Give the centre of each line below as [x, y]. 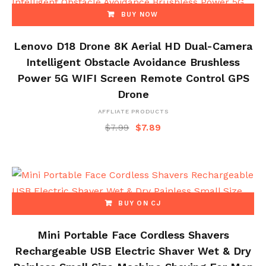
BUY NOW [140, 15]
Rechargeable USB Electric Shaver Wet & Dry [133, 251]
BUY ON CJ [140, 203]
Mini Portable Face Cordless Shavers [133, 235]
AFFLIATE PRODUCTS [133, 112]
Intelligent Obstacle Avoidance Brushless [133, 62]
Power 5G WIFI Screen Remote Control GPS [133, 78]
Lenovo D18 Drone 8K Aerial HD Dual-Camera [133, 46]
